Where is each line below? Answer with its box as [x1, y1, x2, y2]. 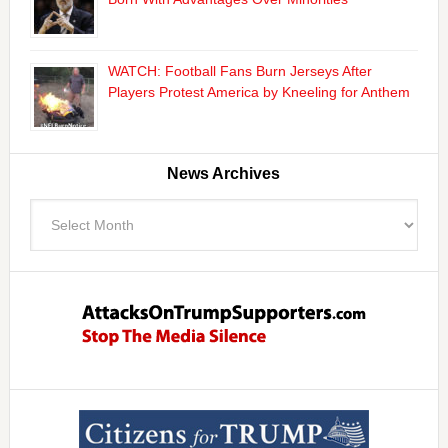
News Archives [167, 165, 281, 182]
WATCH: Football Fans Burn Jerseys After [107, 63, 372, 79]
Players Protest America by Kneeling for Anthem [107, 84, 410, 100]
